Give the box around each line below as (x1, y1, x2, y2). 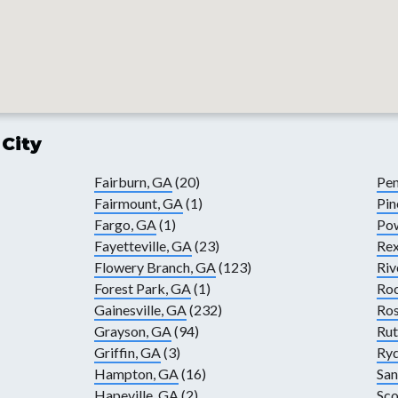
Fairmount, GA (93, 195, 183, 212)
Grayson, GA (93, 322, 171, 340)
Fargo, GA (93, 216, 156, 234)
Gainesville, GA (93, 301, 187, 319)
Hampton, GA (93, 365, 179, 383)
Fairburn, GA (93, 173, 172, 191)
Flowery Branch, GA (93, 259, 216, 276)
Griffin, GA (93, 344, 161, 362)
